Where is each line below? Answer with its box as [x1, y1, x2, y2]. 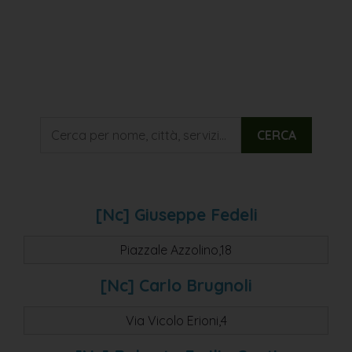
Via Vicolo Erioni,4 [125, 312, 227, 328]
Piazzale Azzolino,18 [120, 241, 232, 258]
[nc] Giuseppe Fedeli [94, 203, 258, 225]
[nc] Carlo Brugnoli [100, 274, 252, 295]
